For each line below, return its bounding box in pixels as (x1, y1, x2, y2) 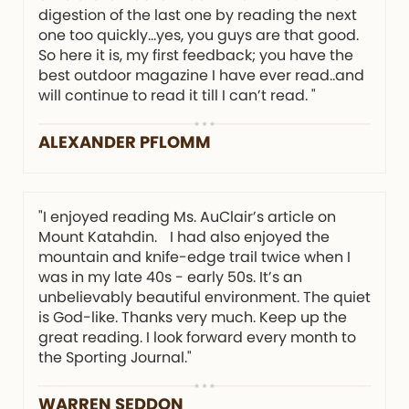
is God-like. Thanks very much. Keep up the (38, 306, 347, 328)
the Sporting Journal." (38, 346, 192, 368)
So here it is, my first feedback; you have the (38, 44, 353, 66)
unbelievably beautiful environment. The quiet (38, 286, 371, 308)
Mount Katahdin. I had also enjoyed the (38, 225, 330, 247)
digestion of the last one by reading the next (38, 4, 357, 26)
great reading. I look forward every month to (38, 326, 356, 348)
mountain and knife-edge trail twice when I (38, 246, 351, 267)
